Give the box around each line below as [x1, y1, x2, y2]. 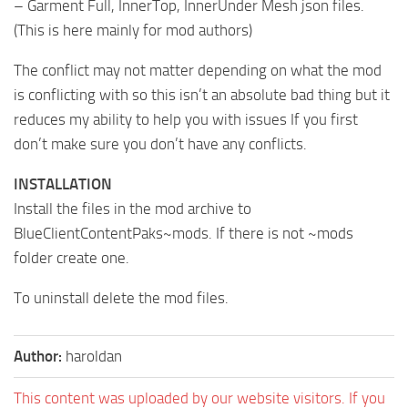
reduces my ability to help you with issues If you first [14, 109, 358, 128]
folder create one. [14, 248, 129, 267]
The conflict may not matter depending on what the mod [14, 60, 382, 79]
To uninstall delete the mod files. [14, 288, 229, 307]
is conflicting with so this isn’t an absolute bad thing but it [14, 85, 390, 104]
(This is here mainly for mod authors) [14, 20, 252, 39]
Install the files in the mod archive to [14, 199, 251, 218]
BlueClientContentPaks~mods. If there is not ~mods [14, 223, 353, 242]
